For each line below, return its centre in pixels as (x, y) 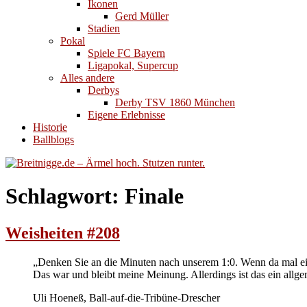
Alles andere (87, 78)
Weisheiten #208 (63, 233)
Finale (154, 196)
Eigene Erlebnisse (126, 115)
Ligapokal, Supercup (133, 65)
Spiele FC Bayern (126, 53)
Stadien (104, 28)
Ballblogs (53, 139)
